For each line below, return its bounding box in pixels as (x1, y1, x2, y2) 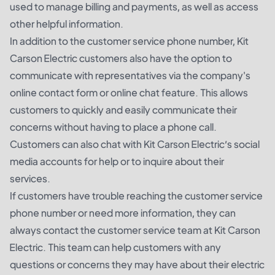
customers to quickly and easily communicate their (10, 103, 237, 116)
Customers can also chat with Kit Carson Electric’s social (10, 137, 260, 150)
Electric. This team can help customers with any (10, 240, 221, 254)
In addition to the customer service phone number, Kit (10, 34, 249, 47)
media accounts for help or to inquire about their (10, 154, 224, 168)
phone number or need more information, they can (10, 206, 236, 219)
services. (10, 171, 50, 185)
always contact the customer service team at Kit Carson (10, 223, 260, 236)
